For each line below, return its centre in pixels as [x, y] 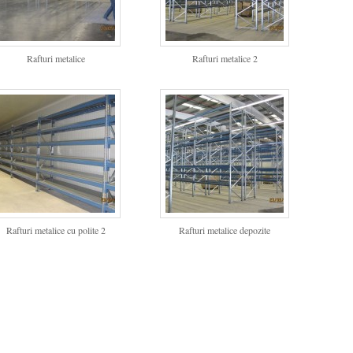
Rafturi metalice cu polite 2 [56, 230]
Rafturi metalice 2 [225, 58]
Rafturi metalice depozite [225, 230]
